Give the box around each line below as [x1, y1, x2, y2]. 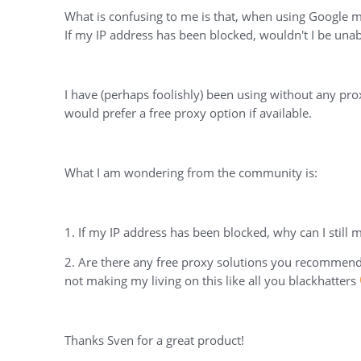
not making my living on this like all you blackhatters [64, 272, 359, 290]
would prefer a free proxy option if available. [64, 105, 312, 122]
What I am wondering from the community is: [64, 164, 317, 182]
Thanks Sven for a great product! [64, 332, 244, 350]
